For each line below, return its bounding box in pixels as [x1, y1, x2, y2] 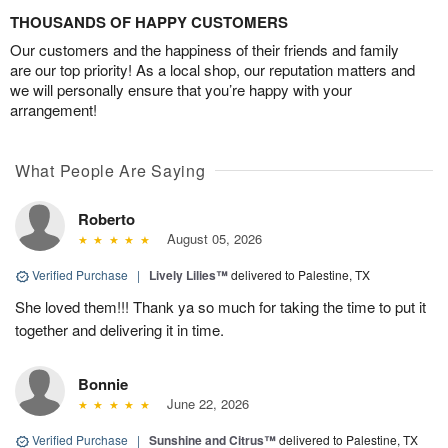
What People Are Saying [15, 159, 206, 183]
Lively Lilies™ [149, 266, 228, 285]
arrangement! [10, 99, 97, 121]
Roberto [78, 208, 135, 231]
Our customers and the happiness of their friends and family [10, 39, 399, 61]
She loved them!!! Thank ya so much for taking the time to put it [15, 296, 426, 318]
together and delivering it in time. [15, 319, 224, 341]
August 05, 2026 [158, 229, 262, 249]
